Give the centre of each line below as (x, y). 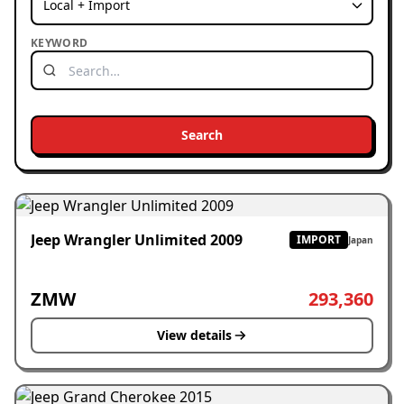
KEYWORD (60, 43)
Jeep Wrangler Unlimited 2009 (137, 240)
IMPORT (319, 239)
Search (202, 135)
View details (194, 335)
